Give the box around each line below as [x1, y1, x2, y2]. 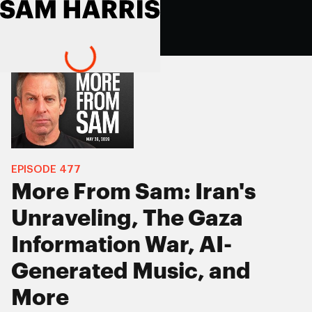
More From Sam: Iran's [11, 181, 256, 204]
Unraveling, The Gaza [11, 208, 243, 231]
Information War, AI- [11, 234, 232, 257]
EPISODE [11, 164, 59, 175]
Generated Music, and [11, 260, 251, 283]
